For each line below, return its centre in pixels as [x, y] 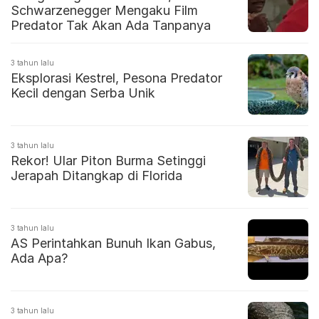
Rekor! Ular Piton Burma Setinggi [108, 161]
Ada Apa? [39, 258]
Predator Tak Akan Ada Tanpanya [111, 26]
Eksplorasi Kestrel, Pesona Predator [116, 78]
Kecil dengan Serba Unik [83, 93]
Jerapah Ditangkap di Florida [96, 176]
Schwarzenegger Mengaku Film [104, 11]
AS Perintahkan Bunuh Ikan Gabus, [113, 244]
